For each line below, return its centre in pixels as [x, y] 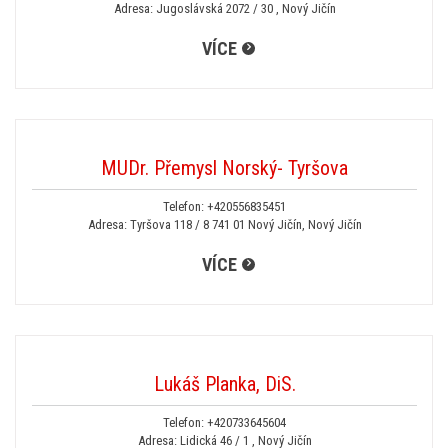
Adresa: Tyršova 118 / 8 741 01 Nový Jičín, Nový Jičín [224, 224]
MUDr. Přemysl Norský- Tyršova [224, 168]
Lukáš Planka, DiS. [224, 384]
